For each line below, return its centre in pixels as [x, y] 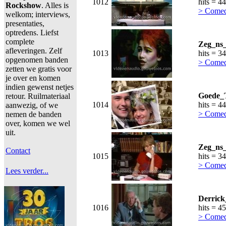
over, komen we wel [38, 123]
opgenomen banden [37, 60]
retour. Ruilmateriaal [38, 96]
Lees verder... [27, 171]
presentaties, [25, 23]
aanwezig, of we [32, 105]
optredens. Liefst [32, 33]
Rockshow [23, 5]
